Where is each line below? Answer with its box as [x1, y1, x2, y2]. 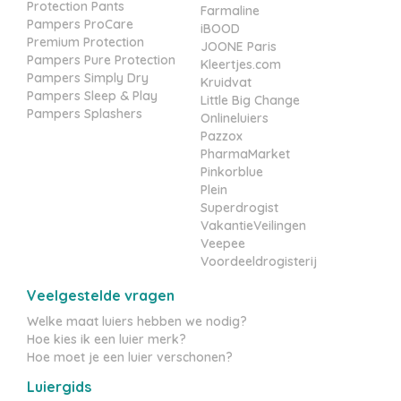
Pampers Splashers [27, 106, 142, 122]
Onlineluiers [200, 110, 269, 126]
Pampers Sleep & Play [27, 88, 158, 104]
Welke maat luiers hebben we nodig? [27, 313, 247, 329]
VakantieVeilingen [200, 218, 306, 234]
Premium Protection [27, 34, 144, 50]
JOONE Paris [200, 38, 277, 55]
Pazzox [200, 128, 243, 144]
